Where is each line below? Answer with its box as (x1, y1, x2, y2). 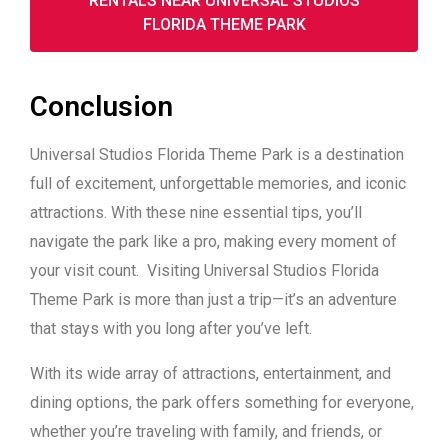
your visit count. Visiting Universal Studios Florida (30, 261, 379, 281)
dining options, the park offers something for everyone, (30, 393, 414, 413)
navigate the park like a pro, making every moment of (30, 232, 397, 252)
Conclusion (30, 90, 173, 124)
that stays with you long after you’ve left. (30, 319, 312, 339)
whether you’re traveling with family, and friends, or (30, 422, 382, 442)
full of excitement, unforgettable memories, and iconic (30, 174, 406, 194)
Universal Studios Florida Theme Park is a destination (30, 145, 404, 165)
